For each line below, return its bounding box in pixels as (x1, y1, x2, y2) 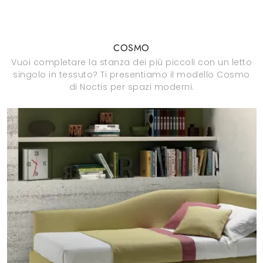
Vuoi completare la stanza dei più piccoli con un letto (11, 56, 252, 68)
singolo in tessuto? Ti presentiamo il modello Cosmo (13, 69, 250, 80)
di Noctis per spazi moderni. (69, 81, 194, 93)
